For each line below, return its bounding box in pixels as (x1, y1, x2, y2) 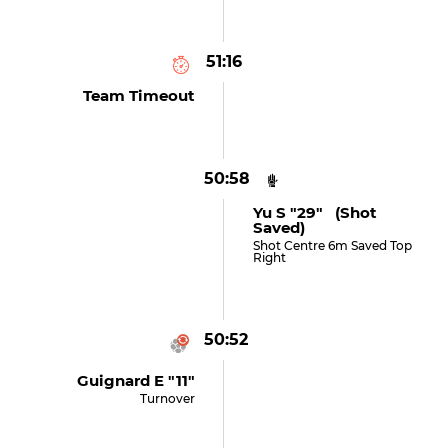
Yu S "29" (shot (252, 203, 377, 222)
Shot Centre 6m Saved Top (252, 238, 412, 253)
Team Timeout (83, 86, 196, 105)
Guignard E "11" (77, 371, 196, 390)
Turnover (140, 391, 196, 406)
